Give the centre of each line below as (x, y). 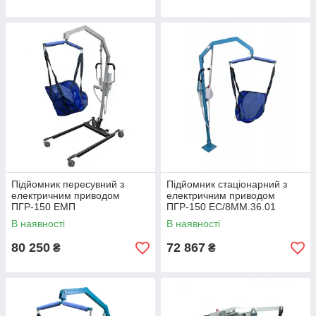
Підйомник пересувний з (68, 184)
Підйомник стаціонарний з (227, 184)
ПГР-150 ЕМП (43, 207)
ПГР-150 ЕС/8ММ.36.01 (221, 207)
